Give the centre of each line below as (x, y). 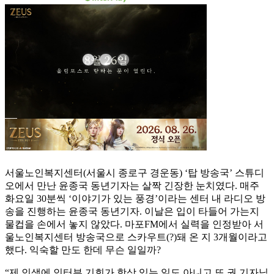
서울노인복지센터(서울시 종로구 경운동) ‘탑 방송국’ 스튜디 (135, 173)
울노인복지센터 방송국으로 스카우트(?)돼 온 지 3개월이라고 (136, 237)
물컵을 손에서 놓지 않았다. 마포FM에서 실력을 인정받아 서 (134, 224)
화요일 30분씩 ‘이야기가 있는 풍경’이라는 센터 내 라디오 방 (135, 199)
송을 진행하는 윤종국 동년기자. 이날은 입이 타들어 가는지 (132, 212)
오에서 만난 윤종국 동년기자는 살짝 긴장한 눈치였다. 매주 (132, 186)
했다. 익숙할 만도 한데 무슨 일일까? (83, 250)
